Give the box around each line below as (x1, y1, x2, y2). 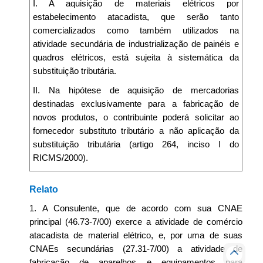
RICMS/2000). (33, 153, 88, 163)
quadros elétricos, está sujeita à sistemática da (33, 52, 239, 62)
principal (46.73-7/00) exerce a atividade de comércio (29, 217, 242, 227)
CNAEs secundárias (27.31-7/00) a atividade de (29, 244, 242, 254)
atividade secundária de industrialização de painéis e (33, 39, 239, 49)
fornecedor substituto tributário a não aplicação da (33, 126, 239, 136)
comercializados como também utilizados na (33, 25, 239, 35)
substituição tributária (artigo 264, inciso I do (33, 139, 239, 149)
